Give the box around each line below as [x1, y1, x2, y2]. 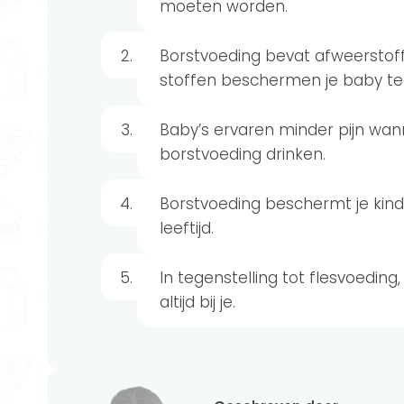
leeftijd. [160, 216, 214, 239]
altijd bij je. [160, 290, 235, 313]
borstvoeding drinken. [160, 142, 326, 165]
